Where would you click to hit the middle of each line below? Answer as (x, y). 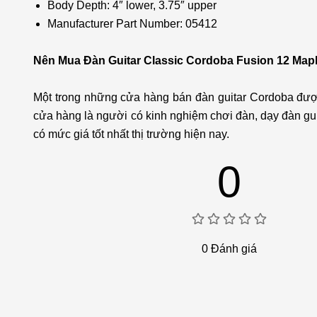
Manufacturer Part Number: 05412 (132, 24)
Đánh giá (232, 248)
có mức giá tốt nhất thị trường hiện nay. (131, 134)
